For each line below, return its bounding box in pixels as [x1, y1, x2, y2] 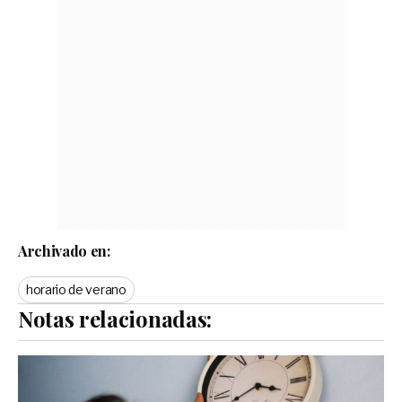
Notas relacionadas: [18, 303, 212, 333]
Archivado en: [18, 240, 110, 260]
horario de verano [26, 281, 127, 297]
